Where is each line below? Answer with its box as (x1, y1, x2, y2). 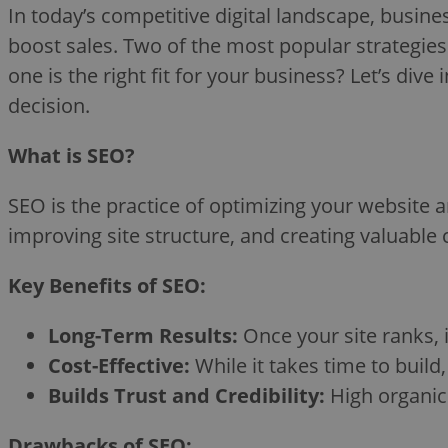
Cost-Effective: (48, 351, 190, 379)
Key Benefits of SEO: (8, 271, 206, 299)
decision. (8, 91, 90, 119)
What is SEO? (8, 141, 135, 169)
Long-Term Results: (48, 321, 238, 349)
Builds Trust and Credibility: (48, 381, 325, 409)
